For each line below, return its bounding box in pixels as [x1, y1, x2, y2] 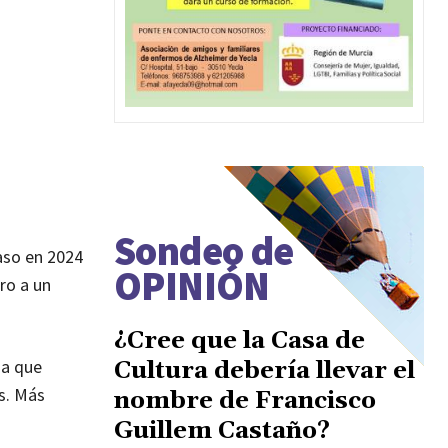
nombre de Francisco [114, 385, 376, 416]
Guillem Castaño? [114, 415, 330, 446]
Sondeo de [114, 225, 294, 276]
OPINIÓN [114, 260, 270, 311]
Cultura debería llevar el [114, 355, 415, 386]
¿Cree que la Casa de [114, 325, 365, 356]
